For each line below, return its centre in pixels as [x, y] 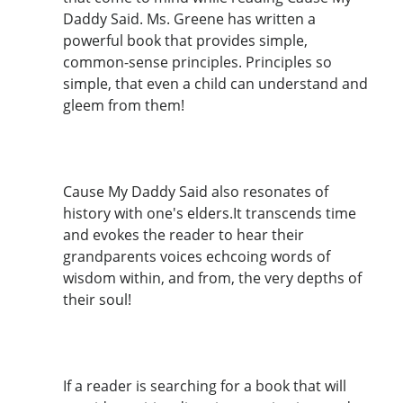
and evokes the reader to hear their [184, 234]
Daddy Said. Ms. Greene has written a [189, 18]
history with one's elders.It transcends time [210, 213]
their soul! [97, 299]
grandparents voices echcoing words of [197, 256]
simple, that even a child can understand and [215, 83]
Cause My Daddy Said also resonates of [196, 191]
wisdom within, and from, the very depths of [212, 278]
